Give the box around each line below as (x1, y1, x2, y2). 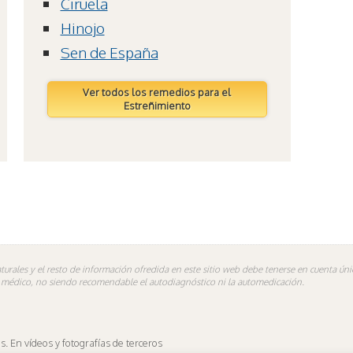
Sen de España (60, 43, 158, 62)
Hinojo (60, 18, 105, 38)
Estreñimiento (123, 99, 191, 113)
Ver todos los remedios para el (83, 86, 232, 99)
